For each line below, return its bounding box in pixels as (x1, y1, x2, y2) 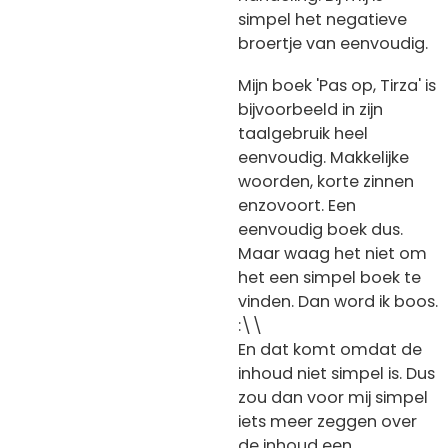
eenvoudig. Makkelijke (238, 145, 409, 169)
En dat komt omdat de (238, 337, 422, 361)
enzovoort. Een (238, 193, 356, 217)
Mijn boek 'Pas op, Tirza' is (238, 73, 436, 97)
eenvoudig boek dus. (238, 217, 403, 241)
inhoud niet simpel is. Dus (238, 361, 435, 385)
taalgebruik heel (238, 121, 368, 145)
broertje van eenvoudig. (238, 32, 428, 56)
